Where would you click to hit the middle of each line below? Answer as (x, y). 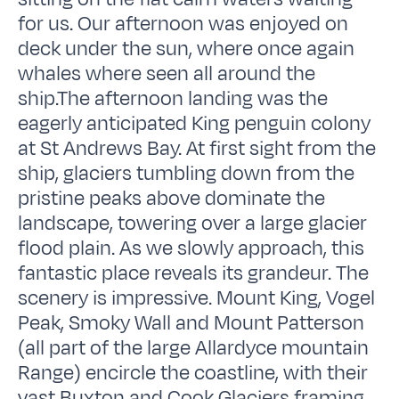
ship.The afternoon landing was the (173, 98)
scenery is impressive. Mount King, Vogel (197, 298)
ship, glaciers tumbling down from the (187, 173)
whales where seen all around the (167, 73)
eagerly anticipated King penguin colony (195, 123)
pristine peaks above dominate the (172, 198)
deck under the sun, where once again (187, 49)
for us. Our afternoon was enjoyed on (183, 24)
